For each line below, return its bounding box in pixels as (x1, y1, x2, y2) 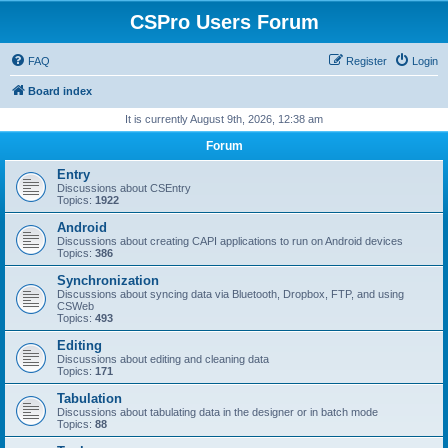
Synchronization (57, 273, 159, 288)
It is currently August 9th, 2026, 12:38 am (125, 113, 323, 125)
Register (346, 55, 387, 67)
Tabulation (57, 391, 122, 406)
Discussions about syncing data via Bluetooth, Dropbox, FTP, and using (57, 288, 404, 300)
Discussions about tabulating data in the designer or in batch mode (57, 406, 378, 418)
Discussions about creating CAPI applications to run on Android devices (57, 235, 403, 247)
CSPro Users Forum (129, 11, 319, 33)
